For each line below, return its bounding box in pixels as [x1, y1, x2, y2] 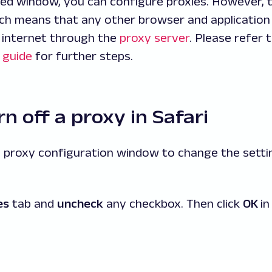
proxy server [120, 30, 189, 44]
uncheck [57, 196, 103, 210]
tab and [9, 196, 57, 210]
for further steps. [32, 49, 133, 63]
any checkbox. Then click [103, 196, 243, 210]
